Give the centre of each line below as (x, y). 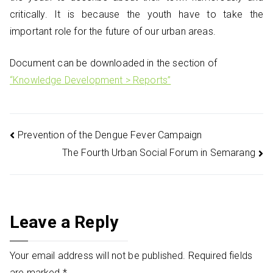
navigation (64, 163)
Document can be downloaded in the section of (114, 63)
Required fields (220, 255)
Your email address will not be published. (98, 255)
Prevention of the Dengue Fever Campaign (110, 135)
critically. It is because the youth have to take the (136, 15)
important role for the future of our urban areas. (113, 32)
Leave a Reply (64, 222)
